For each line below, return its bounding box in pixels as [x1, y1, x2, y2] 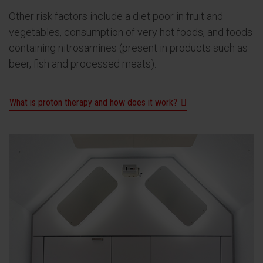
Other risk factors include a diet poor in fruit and [9, 10, 223, 22]
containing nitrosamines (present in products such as [9, 42, 248, 54]
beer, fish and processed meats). [9, 58, 156, 70]
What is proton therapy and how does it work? [9, 97, 177, 108]
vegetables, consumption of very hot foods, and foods [9, 26, 252, 38]
